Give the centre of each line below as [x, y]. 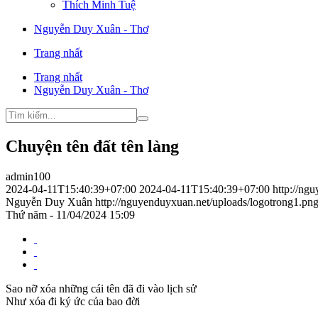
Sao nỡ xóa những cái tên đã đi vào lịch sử [101, 289]
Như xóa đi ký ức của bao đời [73, 302]
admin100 [28, 177]
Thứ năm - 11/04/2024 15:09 [70, 215]
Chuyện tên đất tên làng [92, 147]
